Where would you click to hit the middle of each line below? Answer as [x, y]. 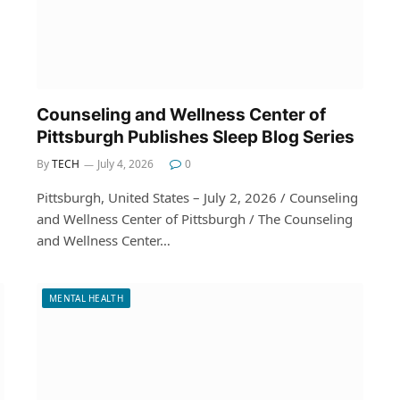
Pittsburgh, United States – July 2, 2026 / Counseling [197, 197]
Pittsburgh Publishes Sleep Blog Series [196, 137]
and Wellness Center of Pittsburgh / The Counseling [195, 218]
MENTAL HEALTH [86, 298]
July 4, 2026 [125, 163]
